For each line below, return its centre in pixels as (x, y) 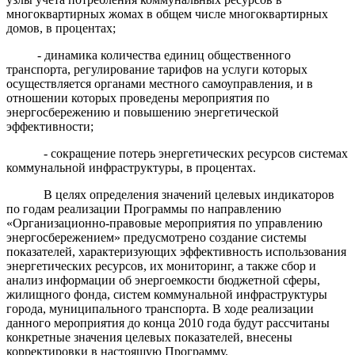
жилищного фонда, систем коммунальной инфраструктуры (167, 294)
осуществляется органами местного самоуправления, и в (160, 83)
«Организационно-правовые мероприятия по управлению (164, 223)
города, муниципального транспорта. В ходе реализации (160, 308)
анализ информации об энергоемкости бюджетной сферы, (163, 280)
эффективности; (50, 126)
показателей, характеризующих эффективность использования (176, 251)
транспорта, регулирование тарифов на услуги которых (157, 69)
